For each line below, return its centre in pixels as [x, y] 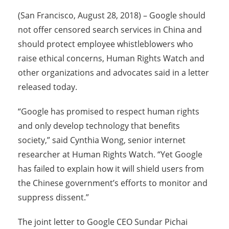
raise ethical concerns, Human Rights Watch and [111, 59]
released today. [48, 87]
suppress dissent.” [53, 198]
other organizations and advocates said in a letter [113, 73]
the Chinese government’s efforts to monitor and [113, 183]
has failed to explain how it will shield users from [111, 169]
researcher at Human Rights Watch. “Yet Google [110, 155]
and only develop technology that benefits [99, 126]
